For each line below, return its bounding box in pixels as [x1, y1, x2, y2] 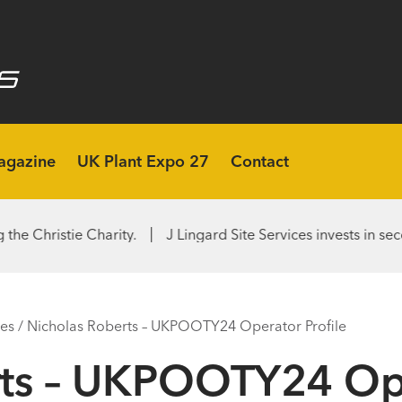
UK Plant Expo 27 [77, 151, 209, 171]
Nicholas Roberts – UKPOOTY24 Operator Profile [27, 317, 346, 336]
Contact [231, 151, 289, 171]
